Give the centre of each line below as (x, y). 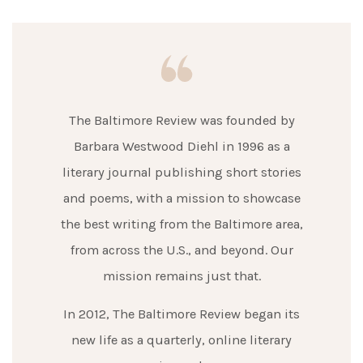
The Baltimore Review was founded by (181, 120)
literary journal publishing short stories (181, 172)
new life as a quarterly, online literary (181, 340)
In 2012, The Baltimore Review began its (181, 314)
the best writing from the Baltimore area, (181, 224)
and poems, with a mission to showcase (181, 198)
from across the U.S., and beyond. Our (181, 250)
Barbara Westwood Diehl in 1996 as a (181, 146)
